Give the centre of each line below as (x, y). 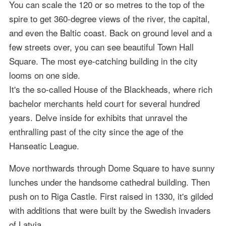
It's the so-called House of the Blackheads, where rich (110, 89)
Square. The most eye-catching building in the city (103, 61)
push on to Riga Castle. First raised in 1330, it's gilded (111, 196)
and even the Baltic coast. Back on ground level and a (110, 33)
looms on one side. (44, 75)
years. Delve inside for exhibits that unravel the (98, 118)
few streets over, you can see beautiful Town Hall (101, 47)
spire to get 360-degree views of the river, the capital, (109, 19)
